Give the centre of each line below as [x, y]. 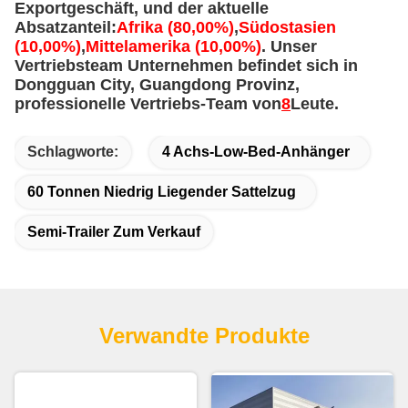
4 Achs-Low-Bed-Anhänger [256, 152]
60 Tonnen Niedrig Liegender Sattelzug [162, 192]
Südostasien [287, 28]
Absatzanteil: [66, 28]
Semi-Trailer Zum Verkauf [114, 232]
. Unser [289, 47]
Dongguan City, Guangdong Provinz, [157, 85]
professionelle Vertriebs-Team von [148, 104]
